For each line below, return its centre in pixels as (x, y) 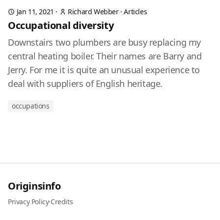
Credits (62, 202)
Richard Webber (93, 12)
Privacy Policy (28, 202)
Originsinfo (34, 186)
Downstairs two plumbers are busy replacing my (105, 42)
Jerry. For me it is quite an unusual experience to (104, 70)
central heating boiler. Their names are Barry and (105, 56)
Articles (136, 12)
